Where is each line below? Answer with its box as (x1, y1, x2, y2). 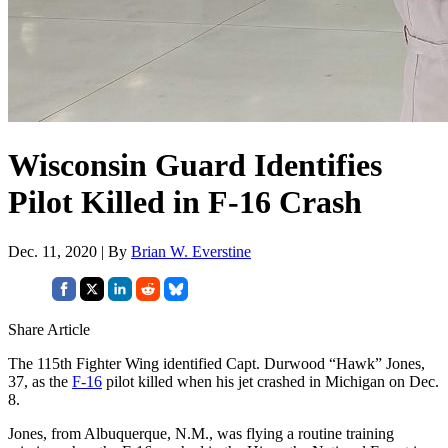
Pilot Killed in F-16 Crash (8, 184, 362, 221)
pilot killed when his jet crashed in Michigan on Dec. (102, 372, 439, 390)
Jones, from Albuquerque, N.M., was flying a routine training (8, 424, 394, 442)
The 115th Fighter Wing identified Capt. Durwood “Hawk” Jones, (8, 354, 425, 372)
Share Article (8, 320, 90, 338)
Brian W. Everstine (131, 242, 251, 260)
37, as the (8, 372, 72, 390)
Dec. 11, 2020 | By (8, 242, 131, 260)
